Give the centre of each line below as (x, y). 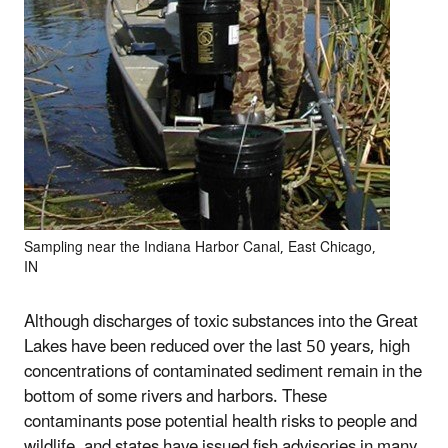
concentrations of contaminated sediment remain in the (223, 371)
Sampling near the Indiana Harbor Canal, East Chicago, (200, 247)
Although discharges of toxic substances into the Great (221, 321)
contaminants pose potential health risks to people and (220, 421)
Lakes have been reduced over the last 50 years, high (217, 346)
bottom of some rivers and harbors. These (175, 396)
